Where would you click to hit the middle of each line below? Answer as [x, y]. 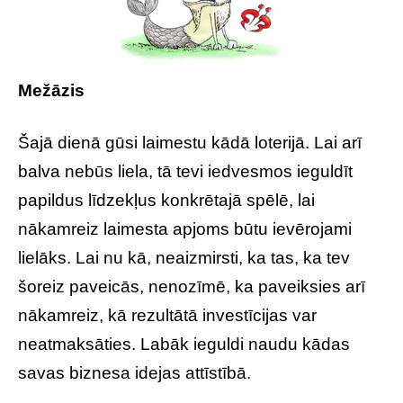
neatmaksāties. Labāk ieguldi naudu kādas [184, 344]
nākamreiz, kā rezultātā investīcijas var [167, 315]
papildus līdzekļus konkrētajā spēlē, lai [166, 200]
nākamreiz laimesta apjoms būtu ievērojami [185, 229]
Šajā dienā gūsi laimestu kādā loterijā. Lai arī [190, 143]
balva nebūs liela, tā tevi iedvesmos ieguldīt [185, 171]
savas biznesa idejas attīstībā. [134, 373]
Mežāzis [51, 90]
